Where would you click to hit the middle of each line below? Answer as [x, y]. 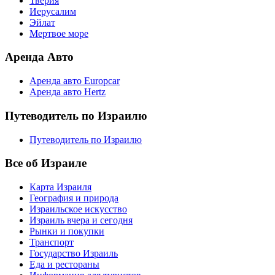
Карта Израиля [60, 187]
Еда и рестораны [64, 265]
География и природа [74, 198]
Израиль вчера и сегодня [81, 220]
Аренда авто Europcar [75, 81]
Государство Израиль [74, 254]
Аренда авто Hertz [68, 92]
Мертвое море [59, 33]
